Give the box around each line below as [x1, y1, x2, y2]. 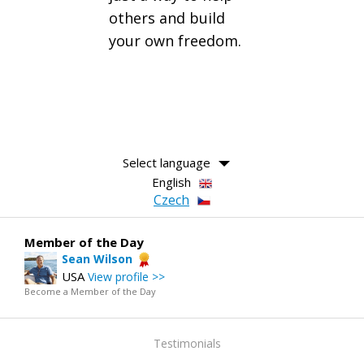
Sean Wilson [62, 250, 132, 266]
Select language [122, 154, 210, 171]
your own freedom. [109, 30, 241, 50]
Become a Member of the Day [24, 284, 156, 297]
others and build [109, 7, 225, 28]
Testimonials [153, 335, 221, 351]
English [152, 173, 191, 190]
